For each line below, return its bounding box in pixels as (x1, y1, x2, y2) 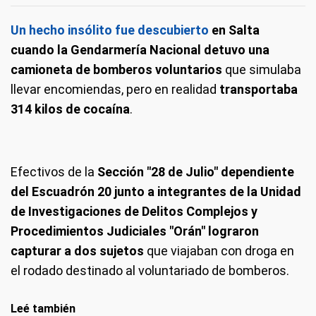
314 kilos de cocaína (11, 101, 130, 116)
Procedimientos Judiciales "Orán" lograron (11, 223, 259, 238)
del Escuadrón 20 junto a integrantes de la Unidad (11, 183, 301, 199)
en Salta (212, 22, 260, 37)
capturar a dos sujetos (11, 243, 147, 258)
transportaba (219, 81, 298, 97)
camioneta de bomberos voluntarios (11, 61, 222, 77)
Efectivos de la (11, 164, 95, 179)
